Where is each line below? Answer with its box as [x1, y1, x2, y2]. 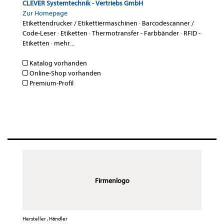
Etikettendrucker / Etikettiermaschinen [22, 19, 137, 28]
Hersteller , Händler [22, 215, 67, 222]
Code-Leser [22, 29, 56, 38]
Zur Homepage [22, 9, 67, 18]
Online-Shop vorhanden [28, 69, 101, 78]
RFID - [183, 29, 200, 38]
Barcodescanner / [142, 19, 194, 28]
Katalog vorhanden [28, 59, 87, 68]
